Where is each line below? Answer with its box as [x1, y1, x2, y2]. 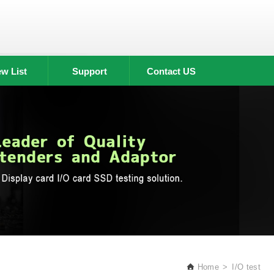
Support [72, 66, 108, 76]
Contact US [146, 66, 196, 76]
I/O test [232, 262, 261, 272]
